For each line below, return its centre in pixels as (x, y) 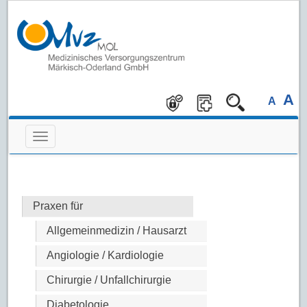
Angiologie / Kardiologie (106, 256)
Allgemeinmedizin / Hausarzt (117, 231)
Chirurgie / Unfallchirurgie (109, 280)
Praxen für (58, 206)
